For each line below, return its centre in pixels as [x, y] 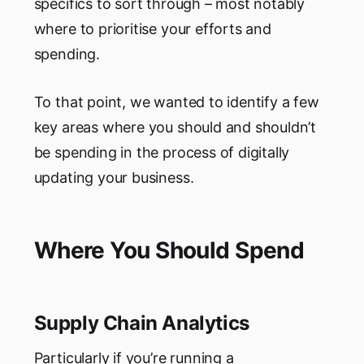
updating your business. [114, 178]
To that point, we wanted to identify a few [176, 102]
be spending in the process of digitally [162, 153]
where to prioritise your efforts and [152, 29]
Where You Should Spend [169, 251]
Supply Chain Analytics [141, 323]
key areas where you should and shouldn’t [175, 128]
